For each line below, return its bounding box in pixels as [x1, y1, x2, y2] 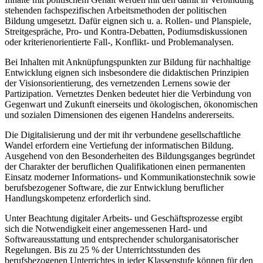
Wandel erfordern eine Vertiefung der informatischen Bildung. [5, 140, 234, 150]
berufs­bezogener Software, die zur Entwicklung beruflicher [5, 182, 224, 193]
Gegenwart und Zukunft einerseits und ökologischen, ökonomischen [5, 99, 258, 109]
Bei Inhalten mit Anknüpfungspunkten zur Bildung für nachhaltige [5, 56, 251, 67]
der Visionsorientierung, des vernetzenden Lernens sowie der [5, 77, 230, 88]
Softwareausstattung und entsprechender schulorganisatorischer [5, 234, 238, 244]
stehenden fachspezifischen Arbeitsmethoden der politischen [5, 5, 227, 15]
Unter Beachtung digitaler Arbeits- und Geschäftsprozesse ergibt [5, 213, 242, 223]
